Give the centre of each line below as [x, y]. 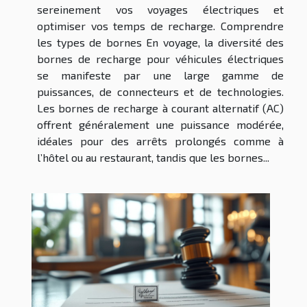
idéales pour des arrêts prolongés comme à [160, 140]
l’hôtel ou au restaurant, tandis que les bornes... [153, 157]
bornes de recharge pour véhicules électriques [160, 58]
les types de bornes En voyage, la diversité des [160, 42]
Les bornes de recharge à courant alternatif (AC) [160, 108]
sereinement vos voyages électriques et [160, 9]
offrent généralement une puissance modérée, [160, 124]
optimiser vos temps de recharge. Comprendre [160, 25]
